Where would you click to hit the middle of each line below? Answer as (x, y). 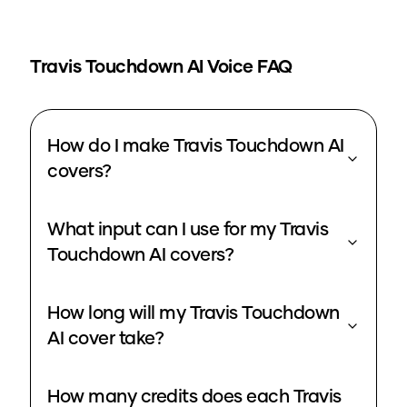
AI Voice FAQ (238, 68)
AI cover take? (105, 339)
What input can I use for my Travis (188, 230)
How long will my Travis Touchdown (194, 314)
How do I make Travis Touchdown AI (196, 147)
